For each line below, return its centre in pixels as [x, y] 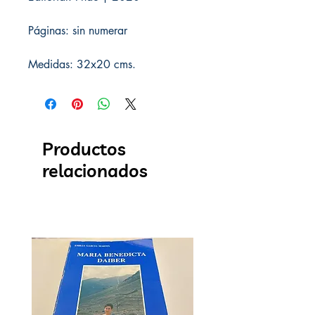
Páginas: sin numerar [78, 30]
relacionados [95, 170]
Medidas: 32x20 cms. [82, 64]
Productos [84, 148]
